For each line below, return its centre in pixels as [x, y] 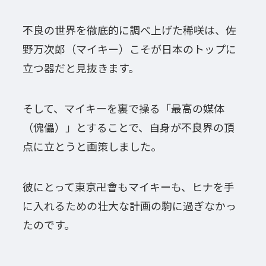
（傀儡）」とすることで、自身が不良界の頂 [128, 127]
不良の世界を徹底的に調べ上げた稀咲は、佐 [129, 30]
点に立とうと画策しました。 [92, 146]
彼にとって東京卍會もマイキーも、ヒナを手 [128, 186]
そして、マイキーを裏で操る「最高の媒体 [123, 108]
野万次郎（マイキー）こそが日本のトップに [129, 49]
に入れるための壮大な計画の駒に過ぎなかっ [129, 205]
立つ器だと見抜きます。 [80, 68]
